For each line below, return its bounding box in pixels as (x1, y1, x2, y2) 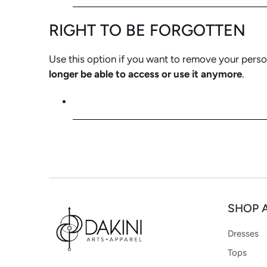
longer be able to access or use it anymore (49, 67, 242, 80)
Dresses (228, 228, 259, 239)
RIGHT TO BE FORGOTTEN (49, 20, 246, 40)
